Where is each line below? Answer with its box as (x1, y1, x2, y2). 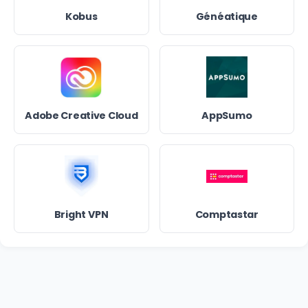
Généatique (195, 10, 258, 24)
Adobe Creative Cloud (25, 109, 138, 123)
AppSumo (201, 109, 252, 123)
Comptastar (195, 208, 258, 222)
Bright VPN (54, 208, 109, 222)
